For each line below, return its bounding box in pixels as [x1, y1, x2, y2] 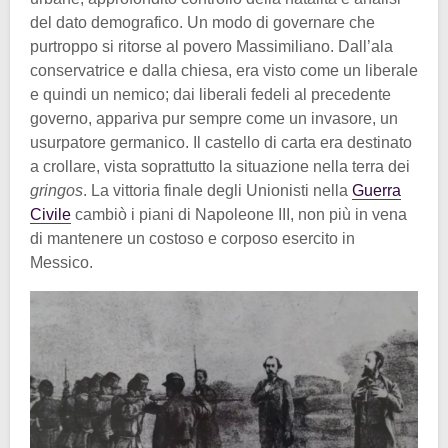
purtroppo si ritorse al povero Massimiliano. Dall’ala [30, 37, 393, 55]
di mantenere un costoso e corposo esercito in [30, 229, 355, 247]
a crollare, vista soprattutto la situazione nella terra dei [30, 157, 410, 175]
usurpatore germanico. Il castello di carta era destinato [30, 133, 412, 151]
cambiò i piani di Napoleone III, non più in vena [71, 205, 407, 223]
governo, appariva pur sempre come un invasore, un [30, 109, 398, 127]
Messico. [30, 253, 93, 271]
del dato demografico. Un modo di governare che [30, 13, 375, 31]
